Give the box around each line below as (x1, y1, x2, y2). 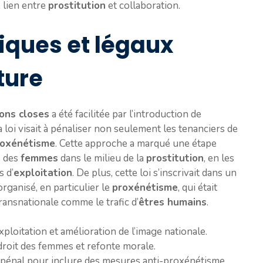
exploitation (14, 166, 72, 180)
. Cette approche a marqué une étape (55, 136, 217, 150)
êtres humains (139, 195, 207, 209)
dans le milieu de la (58, 151, 146, 165)
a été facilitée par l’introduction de (49, 107, 201, 121)
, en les (204, 151, 234, 165)
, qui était (178, 180, 217, 194)
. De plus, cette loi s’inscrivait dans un (72, 166, 237, 180)
